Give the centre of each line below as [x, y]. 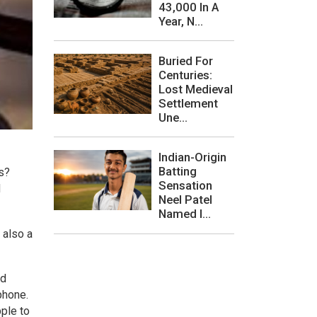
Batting [178, 172]
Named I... [185, 214]
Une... [173, 117]
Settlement [188, 103]
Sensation [185, 186]
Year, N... [181, 21]
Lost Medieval [196, 89]
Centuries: [185, 75]
